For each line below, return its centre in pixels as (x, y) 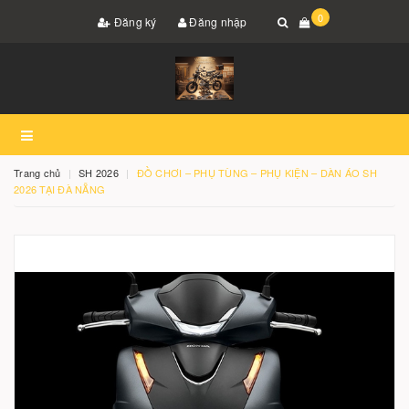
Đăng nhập (217, 21)
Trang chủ (37, 173)
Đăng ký (134, 21)
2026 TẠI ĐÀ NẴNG (59, 189)
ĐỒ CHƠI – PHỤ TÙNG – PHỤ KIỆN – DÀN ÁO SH (257, 173)
